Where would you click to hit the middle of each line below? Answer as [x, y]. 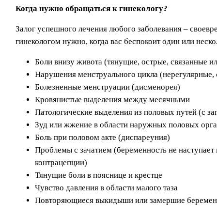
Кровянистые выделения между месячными [112, 100]
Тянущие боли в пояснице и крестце [99, 175]
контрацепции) [61, 163]
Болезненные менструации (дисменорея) [108, 87]
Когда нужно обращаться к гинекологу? [92, 9]
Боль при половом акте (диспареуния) [102, 138]
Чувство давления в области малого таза [106, 188]
